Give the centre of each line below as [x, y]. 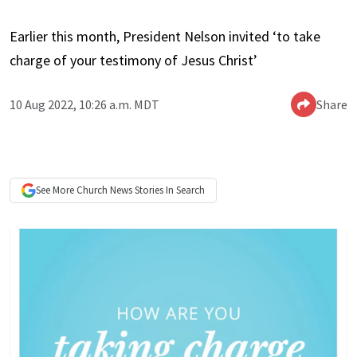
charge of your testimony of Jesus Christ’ [133, 61]
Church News [104, 190]
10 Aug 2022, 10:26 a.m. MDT [84, 105]
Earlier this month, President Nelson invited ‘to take [165, 37]
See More [56, 190]
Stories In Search [169, 190]
